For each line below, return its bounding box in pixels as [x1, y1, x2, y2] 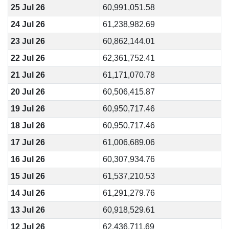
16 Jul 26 [10, 155, 45, 164]
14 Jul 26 [10, 189, 45, 197]
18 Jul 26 [10, 121, 45, 130]
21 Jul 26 [10, 71, 45, 79]
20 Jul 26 [10, 87, 45, 96]
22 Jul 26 [10, 54, 45, 62]
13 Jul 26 [10, 205, 45, 214]
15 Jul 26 [10, 172, 45, 180]
